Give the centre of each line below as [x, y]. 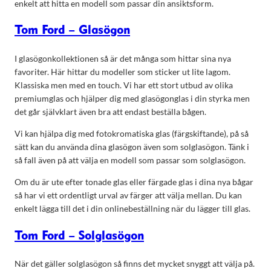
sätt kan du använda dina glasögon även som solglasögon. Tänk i [132, 147]
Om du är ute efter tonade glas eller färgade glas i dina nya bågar [134, 182]
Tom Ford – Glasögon [72, 31]
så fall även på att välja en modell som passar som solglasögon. [130, 160]
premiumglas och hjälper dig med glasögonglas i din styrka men [132, 98]
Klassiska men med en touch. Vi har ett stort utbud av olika [124, 85]
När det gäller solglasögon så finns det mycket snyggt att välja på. [135, 264]
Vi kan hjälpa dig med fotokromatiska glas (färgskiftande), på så [132, 134]
